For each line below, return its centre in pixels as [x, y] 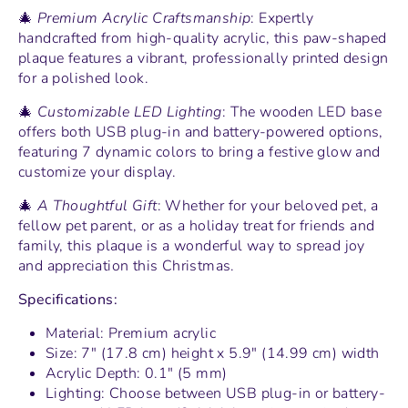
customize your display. [97, 173]
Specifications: [68, 300]
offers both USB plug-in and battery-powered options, [201, 133]
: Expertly [282, 19]
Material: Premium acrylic [131, 334]
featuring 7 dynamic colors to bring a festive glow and [199, 153]
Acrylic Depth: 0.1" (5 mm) [137, 374]
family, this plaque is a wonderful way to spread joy [192, 246]
